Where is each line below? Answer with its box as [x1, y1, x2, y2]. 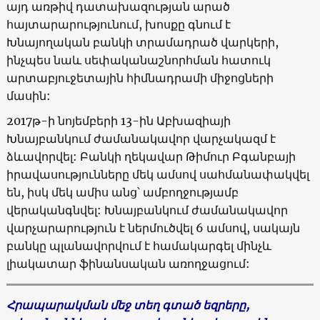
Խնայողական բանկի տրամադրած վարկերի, [6, 34, 279, 49]
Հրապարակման [6, 297, 107, 312]
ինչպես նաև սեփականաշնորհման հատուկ [6, 52, 271, 67]
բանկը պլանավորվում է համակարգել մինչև [6, 238, 271, 253]
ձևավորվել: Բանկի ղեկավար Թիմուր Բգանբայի [6, 149, 296, 164]
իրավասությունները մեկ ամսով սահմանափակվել [6, 166, 309, 181]
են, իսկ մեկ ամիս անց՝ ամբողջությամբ [6, 184, 239, 199]
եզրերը [202, 297, 246, 312]
